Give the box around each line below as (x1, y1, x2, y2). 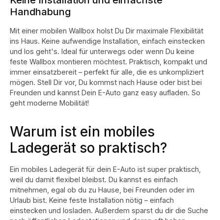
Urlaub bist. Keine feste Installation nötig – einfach (10, 195, 174, 204)
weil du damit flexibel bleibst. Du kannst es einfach (10, 175, 178, 184)
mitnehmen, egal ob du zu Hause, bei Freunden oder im (10, 185, 194, 194)
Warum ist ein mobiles (10, 123, 155, 140)
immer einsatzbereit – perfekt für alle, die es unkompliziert (10, 67, 204, 76)
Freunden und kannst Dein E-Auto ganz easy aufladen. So (10, 88, 200, 97)
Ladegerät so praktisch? (10, 139, 167, 156)
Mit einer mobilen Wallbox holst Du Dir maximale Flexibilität (10, 26, 203, 35)
